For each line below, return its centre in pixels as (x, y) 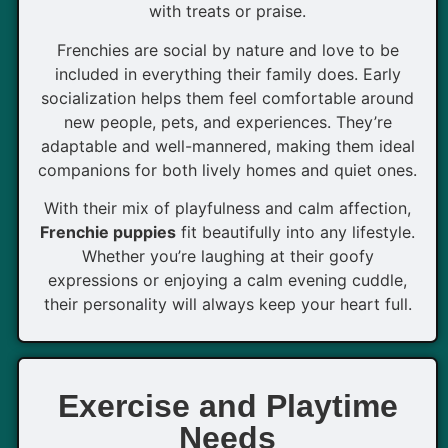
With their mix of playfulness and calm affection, (227, 208)
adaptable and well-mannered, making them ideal (227, 145)
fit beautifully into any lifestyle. (295, 232)
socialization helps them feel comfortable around (227, 97)
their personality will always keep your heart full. (227, 304)
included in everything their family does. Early (227, 73)
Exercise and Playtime (227, 405)
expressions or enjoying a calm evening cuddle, (227, 280)
